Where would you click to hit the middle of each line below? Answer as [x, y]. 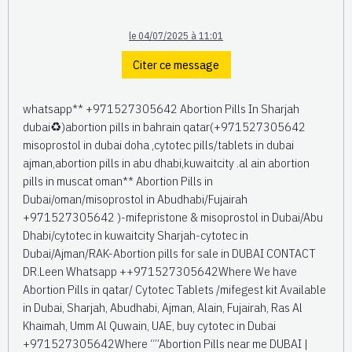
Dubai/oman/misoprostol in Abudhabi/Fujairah [135, 198]
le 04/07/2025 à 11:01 [176, 36]
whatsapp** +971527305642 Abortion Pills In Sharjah [161, 108]
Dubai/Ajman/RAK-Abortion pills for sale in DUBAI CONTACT [169, 253]
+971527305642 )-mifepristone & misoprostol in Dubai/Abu [173, 216]
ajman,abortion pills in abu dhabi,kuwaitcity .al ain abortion [166, 162]
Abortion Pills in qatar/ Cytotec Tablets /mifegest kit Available [174, 289]
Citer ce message [176, 64]
